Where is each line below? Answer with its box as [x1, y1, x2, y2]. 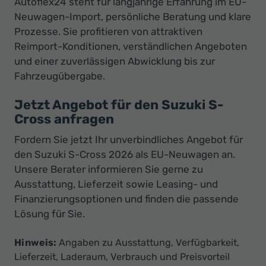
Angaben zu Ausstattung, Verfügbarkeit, [56, 237, 239, 249]
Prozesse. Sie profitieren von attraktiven [14, 26, 202, 38]
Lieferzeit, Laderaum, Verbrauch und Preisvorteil [14, 251, 230, 263]
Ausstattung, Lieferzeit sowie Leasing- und [14, 178, 218, 191]
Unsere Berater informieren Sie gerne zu [14, 163, 203, 176]
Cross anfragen [14, 111, 114, 128]
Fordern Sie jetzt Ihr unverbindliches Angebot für [14, 134, 243, 146]
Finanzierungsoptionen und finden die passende [14, 193, 239, 205]
